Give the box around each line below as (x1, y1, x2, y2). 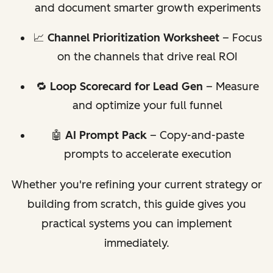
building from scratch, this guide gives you (27, 197, 246, 211)
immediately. (104, 236, 169, 250)
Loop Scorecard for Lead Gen (50, 79, 203, 93)
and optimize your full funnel (73, 98, 222, 112)
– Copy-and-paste (146, 128, 244, 142)
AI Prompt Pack (65, 128, 147, 142)
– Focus (219, 30, 262, 44)
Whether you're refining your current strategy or (11, 177, 262, 191)
